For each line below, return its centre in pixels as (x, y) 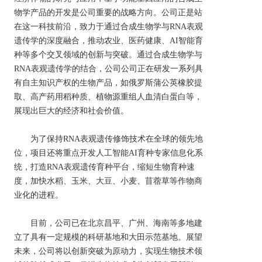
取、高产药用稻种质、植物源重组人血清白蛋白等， (108, 97)
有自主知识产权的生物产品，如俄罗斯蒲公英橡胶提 (108, 83)
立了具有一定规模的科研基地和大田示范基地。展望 (108, 237)
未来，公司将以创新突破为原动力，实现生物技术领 (108, 251)
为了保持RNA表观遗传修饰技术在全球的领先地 (22, 139)
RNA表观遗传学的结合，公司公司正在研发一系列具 (108, 69)
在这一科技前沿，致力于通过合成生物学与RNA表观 (108, 27)
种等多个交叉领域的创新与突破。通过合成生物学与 (108, 55)
